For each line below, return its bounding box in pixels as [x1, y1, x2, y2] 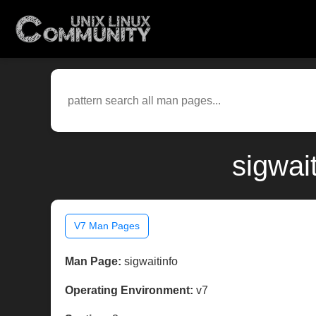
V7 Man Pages [74, 220, 140, 232]
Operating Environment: [65, 284, 193, 297]
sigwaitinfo [121, 255, 178, 268]
